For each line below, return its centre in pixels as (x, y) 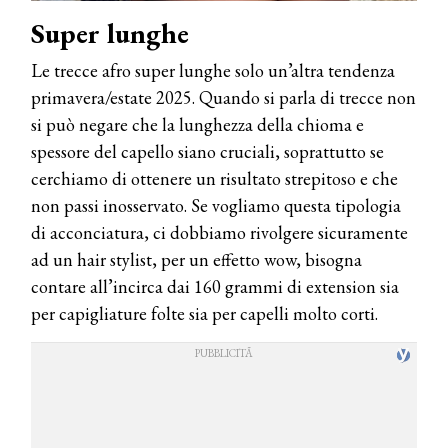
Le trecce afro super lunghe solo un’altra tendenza (213, 70)
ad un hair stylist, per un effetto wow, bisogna (196, 259)
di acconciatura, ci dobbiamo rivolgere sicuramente (219, 232)
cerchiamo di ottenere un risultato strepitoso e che (214, 178)
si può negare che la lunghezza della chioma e (197, 124)
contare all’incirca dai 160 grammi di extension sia (215, 286)
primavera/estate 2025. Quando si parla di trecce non (223, 97)
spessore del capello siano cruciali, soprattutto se (207, 151)
